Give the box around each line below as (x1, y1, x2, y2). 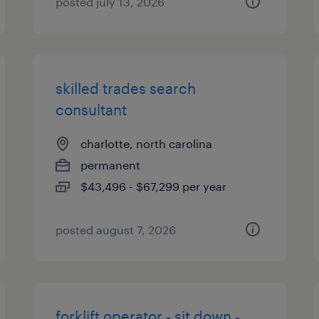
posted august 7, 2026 (56, 223, 177, 236)
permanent (80, 158, 141, 172)
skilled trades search (56, 80, 197, 97)
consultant (56, 101, 127, 118)
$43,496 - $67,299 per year (80, 179, 227, 193)
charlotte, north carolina (80, 137, 213, 150)
